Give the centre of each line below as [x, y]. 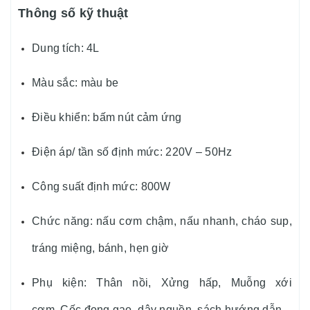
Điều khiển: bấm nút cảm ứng [107, 117]
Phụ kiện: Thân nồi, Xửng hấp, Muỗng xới [162, 282]
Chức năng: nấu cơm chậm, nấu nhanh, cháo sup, [162, 221]
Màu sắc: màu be [75, 82]
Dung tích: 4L [66, 48]
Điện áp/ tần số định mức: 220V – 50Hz [132, 152]
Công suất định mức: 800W [101, 186]
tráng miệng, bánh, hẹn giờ [101, 248]
